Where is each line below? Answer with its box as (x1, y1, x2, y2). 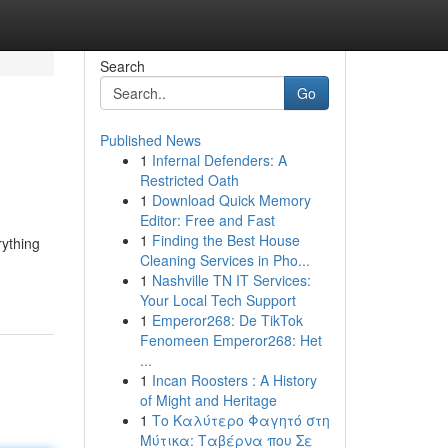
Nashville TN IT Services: (151, 270, 311, 290)
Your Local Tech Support (139, 290, 296, 310)
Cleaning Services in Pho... (139, 250, 310, 270)
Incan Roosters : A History (151, 370, 317, 390)
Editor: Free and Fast (139, 210, 275, 230)
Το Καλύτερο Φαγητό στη (151, 410, 330, 430)
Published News (99, 130, 201, 150)
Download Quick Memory (151, 190, 311, 210)
